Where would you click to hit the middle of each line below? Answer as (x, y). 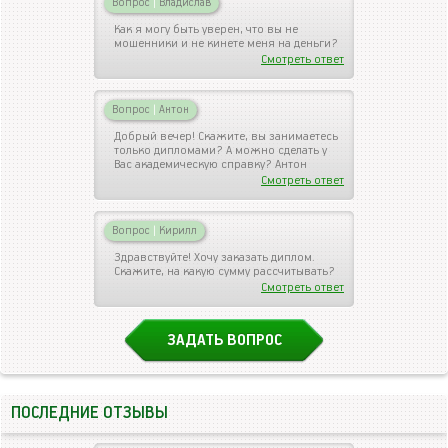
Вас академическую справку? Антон (210, 164)
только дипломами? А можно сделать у (220, 150)
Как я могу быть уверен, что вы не (206, 29)
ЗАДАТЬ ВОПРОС (224, 340)
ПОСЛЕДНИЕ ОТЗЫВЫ (89, 413)
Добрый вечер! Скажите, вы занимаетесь (226, 136)
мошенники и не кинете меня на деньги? (226, 43)
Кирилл (176, 230)
